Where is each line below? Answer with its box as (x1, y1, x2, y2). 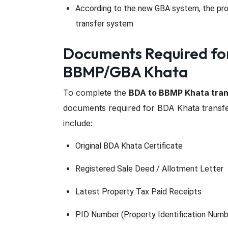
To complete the (63, 87, 129, 98)
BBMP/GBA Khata (63, 62, 188, 81)
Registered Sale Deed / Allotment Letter (75, 163, 223, 174)
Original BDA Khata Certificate (75, 140, 183, 151)
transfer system (75, 18, 133, 28)
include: (63, 118, 93, 128)
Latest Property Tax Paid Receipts (75, 186, 202, 196)
